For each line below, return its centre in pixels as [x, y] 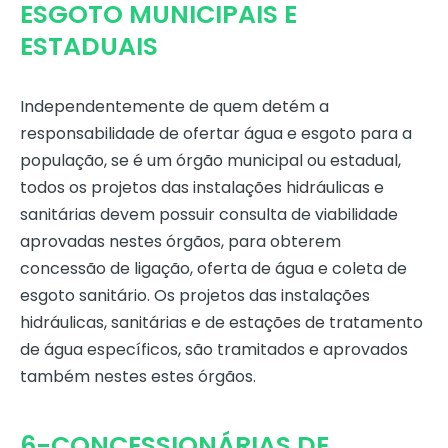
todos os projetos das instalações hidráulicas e [202, 188]
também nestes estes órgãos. [138, 377]
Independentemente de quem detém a [174, 107]
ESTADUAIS [89, 47]
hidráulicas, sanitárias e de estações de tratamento [221, 323]
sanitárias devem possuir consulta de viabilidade [209, 215]
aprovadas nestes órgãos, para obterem [180, 242]
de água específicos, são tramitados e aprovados [214, 350]
